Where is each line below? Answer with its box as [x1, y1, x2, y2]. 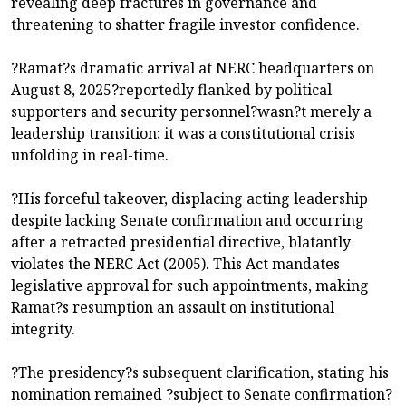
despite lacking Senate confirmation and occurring [11, 210, 364, 231]
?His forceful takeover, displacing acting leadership [11, 188, 368, 209]
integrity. [11, 319, 75, 340]
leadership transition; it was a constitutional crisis [11, 123, 355, 144]
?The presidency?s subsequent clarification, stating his [11, 362, 389, 383]
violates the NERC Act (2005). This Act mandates [11, 254, 340, 275]
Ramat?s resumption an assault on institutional [11, 297, 334, 318]
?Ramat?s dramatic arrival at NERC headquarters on [11, 58, 374, 79]
